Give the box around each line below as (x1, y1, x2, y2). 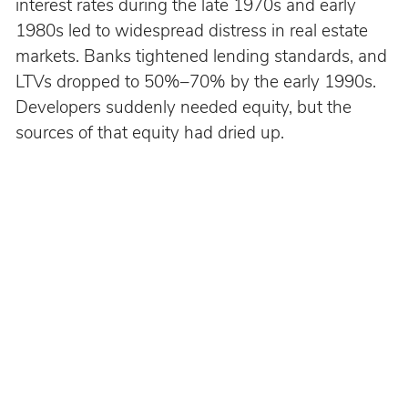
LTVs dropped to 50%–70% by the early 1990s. (15, 69, 381, 94)
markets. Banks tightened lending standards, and (15, 44, 392, 68)
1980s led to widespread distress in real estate (15, 18, 372, 43)
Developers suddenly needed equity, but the (15, 95, 356, 119)
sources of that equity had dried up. (15, 120, 284, 145)
